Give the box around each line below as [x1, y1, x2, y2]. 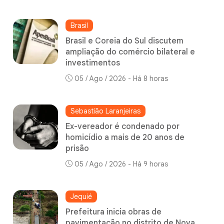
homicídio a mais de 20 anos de [65, 132, 184, 142]
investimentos [65, 57, 120, 68]
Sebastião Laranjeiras [70, 106, 140, 115]
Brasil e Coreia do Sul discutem [65, 35, 183, 46]
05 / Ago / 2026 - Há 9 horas [74, 159, 168, 168]
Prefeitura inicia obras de [65, 206, 161, 217]
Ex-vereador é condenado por [65, 121, 179, 131]
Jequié [70, 191, 92, 201]
